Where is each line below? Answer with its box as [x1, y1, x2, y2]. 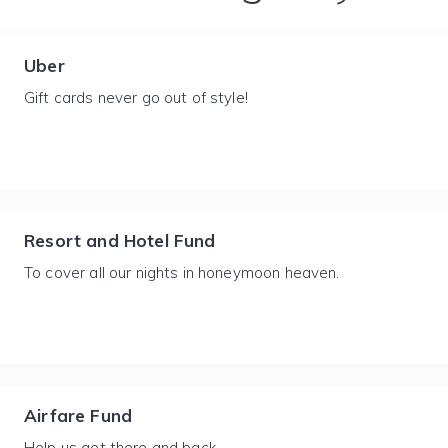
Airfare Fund [24, 405, 133, 426]
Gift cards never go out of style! [24, 88, 248, 107]
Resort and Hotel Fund [24, 230, 216, 251]
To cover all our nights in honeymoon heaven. [24, 263, 340, 282]
